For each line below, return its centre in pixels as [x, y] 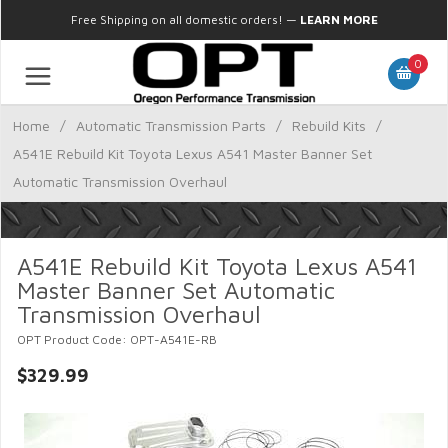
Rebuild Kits [329, 125]
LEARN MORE [338, 19]
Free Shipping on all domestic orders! [176, 19]
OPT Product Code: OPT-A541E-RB [117, 339]
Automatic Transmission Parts [171, 125]
